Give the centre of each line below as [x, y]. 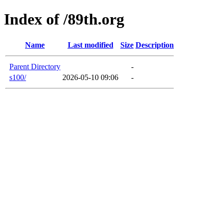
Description [155, 45]
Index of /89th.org [64, 19]
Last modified [90, 45]
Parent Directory [35, 66]
